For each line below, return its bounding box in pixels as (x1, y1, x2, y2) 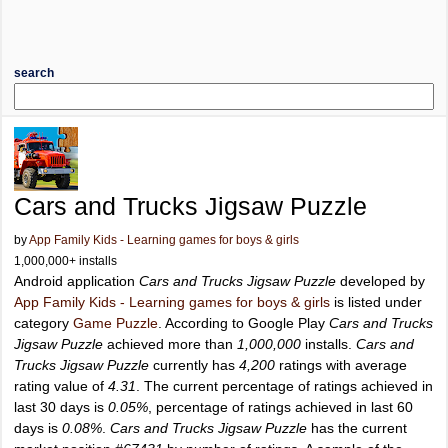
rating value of (14, 378, 108, 394)
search (14, 66, 54, 80)
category (14, 315, 73, 331)
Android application (14, 273, 139, 289)
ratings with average (275, 357, 407, 373)
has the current (307, 420, 407, 436)
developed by (336, 273, 425, 289)
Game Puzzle (73, 315, 158, 331)
